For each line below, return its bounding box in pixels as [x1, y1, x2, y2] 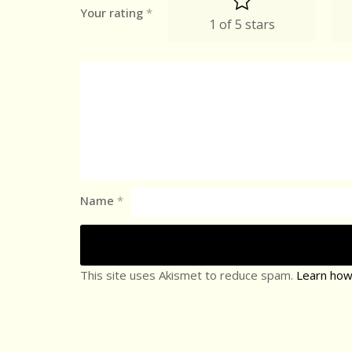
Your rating [80, 5, 146, 21]
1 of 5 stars [208, 15, 275, 33]
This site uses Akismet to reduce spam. [80, 266, 296, 283]
